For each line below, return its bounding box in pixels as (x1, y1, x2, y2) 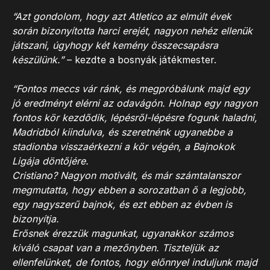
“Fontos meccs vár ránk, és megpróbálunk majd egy (12, 83, 250, 95)
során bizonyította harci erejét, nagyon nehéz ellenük (12, 25, 253, 37)
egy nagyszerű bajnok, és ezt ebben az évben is (12, 198, 232, 210)
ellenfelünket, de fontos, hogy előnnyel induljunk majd (12, 256, 257, 268)
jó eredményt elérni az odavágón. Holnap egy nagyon (12, 97, 257, 109)
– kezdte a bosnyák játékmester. (67, 54, 216, 66)
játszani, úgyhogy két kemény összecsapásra (12, 39, 218, 51)
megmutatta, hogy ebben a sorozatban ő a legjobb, (12, 184, 246, 196)
